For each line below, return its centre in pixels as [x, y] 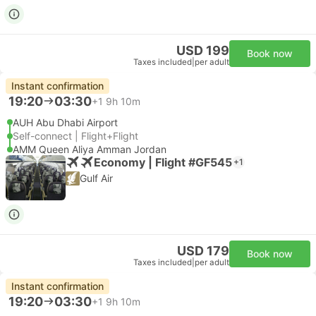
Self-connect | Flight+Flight [75, 136]
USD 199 [203, 50]
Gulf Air [96, 178]
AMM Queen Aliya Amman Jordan [90, 149]
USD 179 [203, 251]
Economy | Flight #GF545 [163, 162]
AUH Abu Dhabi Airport [65, 122]
